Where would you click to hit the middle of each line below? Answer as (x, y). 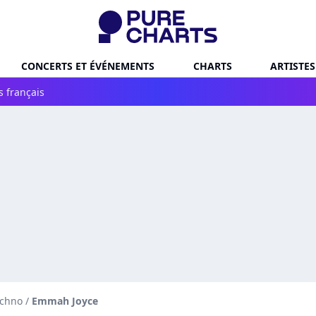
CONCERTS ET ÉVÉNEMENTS (88, 66)
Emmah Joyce (65, 301)
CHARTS (212, 66)
